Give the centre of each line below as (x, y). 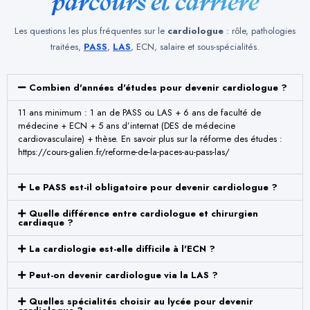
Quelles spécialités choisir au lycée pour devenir (141, 301)
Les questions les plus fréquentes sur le (91, 31)
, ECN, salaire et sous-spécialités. (195, 47)
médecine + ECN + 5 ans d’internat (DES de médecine (127, 126)
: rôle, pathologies (259, 31)
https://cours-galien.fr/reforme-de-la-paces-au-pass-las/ (124, 152)
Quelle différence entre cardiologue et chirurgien (143, 213)
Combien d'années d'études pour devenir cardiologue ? (158, 88)
